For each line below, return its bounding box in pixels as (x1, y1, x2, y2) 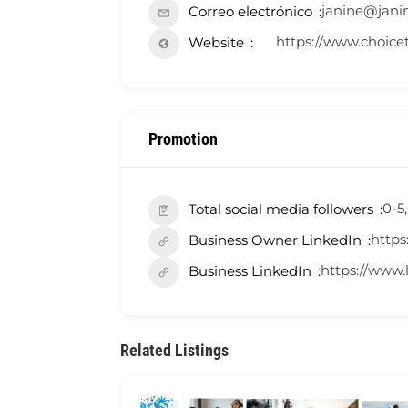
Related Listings (120, 341, 229, 361)
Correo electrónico (189, 3, 312, 21)
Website (189, 34, 244, 52)
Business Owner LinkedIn (189, 231, 362, 250)
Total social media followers (189, 200, 373, 219)
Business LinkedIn (189, 262, 311, 280)
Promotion (148, 129, 218, 149)
